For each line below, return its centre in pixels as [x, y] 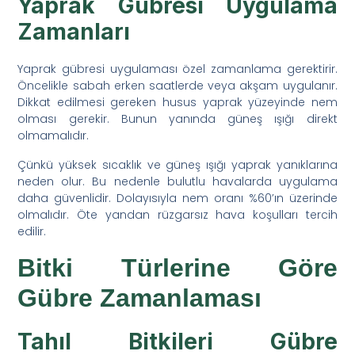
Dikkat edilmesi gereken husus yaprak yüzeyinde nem [177, 102]
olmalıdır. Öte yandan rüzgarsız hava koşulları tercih [177, 214]
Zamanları [74, 31]
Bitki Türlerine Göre [177, 267]
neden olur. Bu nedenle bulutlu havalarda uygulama [177, 181]
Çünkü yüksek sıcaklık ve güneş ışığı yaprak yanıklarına [177, 164]
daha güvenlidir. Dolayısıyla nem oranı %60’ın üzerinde [177, 198]
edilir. [32, 231]
